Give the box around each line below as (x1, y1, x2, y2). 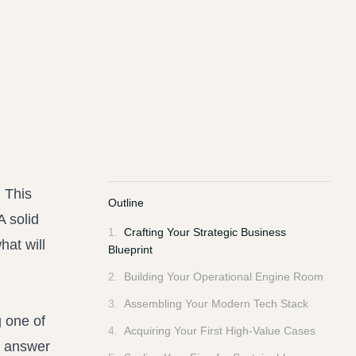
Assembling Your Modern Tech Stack (124, 297, 308, 310)
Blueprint (108, 243, 153, 256)
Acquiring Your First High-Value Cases (124, 324, 315, 337)
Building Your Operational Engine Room (124, 270, 323, 283)
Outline (108, 196, 144, 209)
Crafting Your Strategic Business (124, 226, 286, 238)
